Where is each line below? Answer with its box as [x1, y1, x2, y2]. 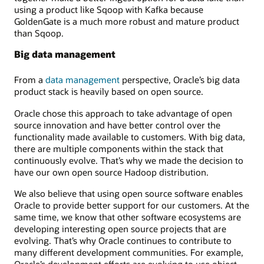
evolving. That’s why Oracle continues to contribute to [14, 234, 232, 246]
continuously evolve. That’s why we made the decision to [14, 154, 243, 166]
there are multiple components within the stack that [14, 142, 223, 154]
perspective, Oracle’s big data [120, 74, 240, 86]
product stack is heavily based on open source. [14, 85, 203, 98]
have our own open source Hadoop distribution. [14, 166, 209, 178]
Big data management [14, 48, 115, 61]
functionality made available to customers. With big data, [14, 130, 245, 143]
